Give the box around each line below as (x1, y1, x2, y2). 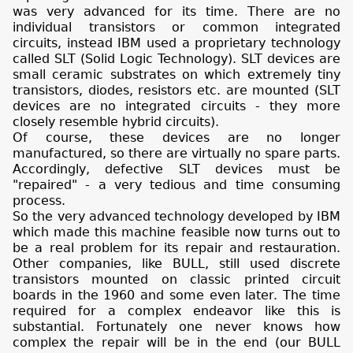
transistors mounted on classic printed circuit (13, 272, 340, 288)
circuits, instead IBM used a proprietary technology (13, 35, 340, 51)
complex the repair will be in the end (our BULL (13, 335, 340, 351)
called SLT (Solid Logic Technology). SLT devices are (13, 51, 340, 67)
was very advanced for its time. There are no (13, 4, 340, 20)
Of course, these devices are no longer (13, 130, 340, 146)
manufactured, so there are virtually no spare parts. (13, 146, 340, 162)
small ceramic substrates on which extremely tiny (13, 67, 340, 83)
